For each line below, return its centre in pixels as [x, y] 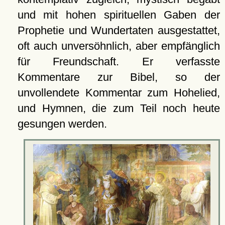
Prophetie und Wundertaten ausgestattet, [119, 31]
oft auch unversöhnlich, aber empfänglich [119, 46]
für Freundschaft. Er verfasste [119, 62]
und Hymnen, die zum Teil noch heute [119, 108]
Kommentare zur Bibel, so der [119, 77]
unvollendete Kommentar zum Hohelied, [119, 93]
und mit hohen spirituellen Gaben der [119, 15]
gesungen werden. [62, 124]
